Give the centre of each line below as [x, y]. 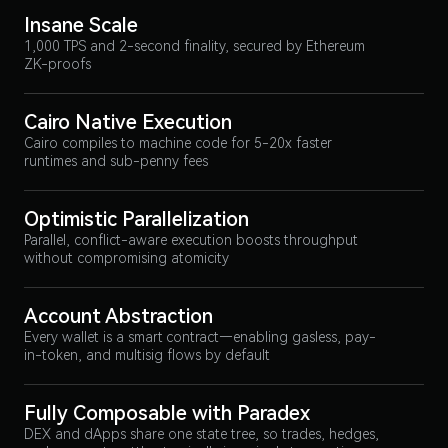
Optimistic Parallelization [136, 219]
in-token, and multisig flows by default [147, 355]
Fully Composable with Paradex [167, 413]
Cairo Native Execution [128, 122]
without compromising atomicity [126, 258]
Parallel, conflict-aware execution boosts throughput [191, 240]
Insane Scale [81, 25]
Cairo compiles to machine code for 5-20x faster [178, 143]
